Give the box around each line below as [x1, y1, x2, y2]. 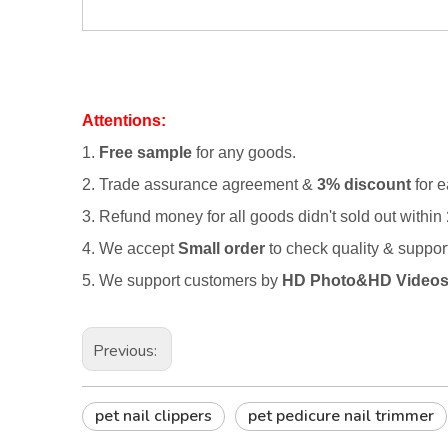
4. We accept [82, 240, 178, 257]
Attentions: [82, 112, 166, 129]
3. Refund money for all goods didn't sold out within [82, 208, 446, 225]
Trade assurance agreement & [99, 176, 313, 193]
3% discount [313, 176, 411, 193]
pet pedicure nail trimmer [248, 405, 434, 427]
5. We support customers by [82, 272, 282, 289]
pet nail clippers [95, 405, 212, 427]
